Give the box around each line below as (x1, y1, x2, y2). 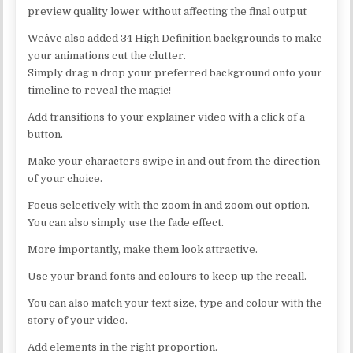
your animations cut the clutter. (28, 49, 187, 61)
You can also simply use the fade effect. (28, 216, 225, 229)
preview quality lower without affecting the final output (28, 5, 307, 17)
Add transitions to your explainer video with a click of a (28, 110, 306, 123)
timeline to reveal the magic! (28, 84, 172, 96)
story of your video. (28, 314, 128, 326)
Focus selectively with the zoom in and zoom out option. (28, 199, 310, 211)
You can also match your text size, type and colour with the (28, 296, 323, 309)
